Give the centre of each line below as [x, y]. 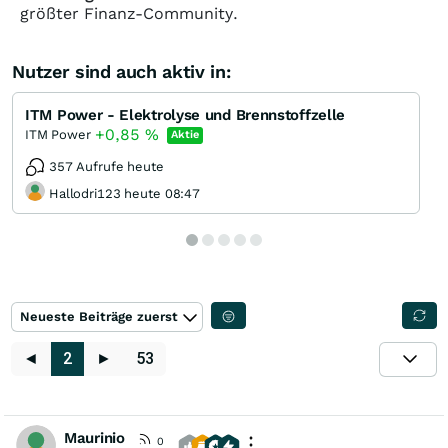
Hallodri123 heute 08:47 [125, 193]
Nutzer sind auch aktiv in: [121, 71]
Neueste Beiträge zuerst [99, 316]
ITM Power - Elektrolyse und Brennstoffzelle [185, 115]
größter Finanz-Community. [129, 14]
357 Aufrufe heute [106, 166]
